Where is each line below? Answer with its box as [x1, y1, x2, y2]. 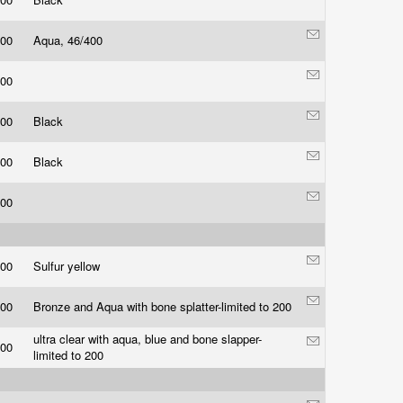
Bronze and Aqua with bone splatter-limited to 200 [33, 298, 295, 315]
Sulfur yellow [33, 257, 103, 274]
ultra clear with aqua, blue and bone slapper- [33, 330, 262, 347]
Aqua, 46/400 [33, 31, 106, 49]
